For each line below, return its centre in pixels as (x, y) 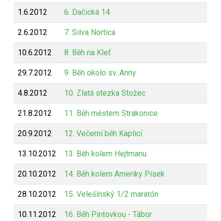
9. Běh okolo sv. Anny (100, 73)
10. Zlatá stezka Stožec (105, 93)
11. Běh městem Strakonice (111, 113)
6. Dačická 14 (87, 12)
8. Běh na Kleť (88, 53)
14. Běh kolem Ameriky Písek (114, 174)
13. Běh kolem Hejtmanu (105, 154)
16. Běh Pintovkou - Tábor (108, 214)
